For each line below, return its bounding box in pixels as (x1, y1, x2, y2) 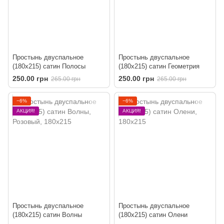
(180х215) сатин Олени (118, 211, 187, 219)
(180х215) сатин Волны (12, 211, 82, 219)
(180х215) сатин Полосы (12, 62, 85, 70)
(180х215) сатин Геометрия (118, 62, 199, 70)
